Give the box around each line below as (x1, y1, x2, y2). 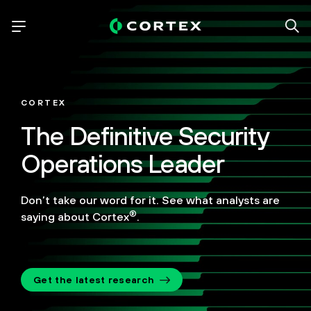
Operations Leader (21, 149, 224, 178)
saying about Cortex (21, 210, 129, 223)
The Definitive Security (21, 121, 269, 151)
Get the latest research (33, 274, 155, 285)
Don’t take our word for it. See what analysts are (21, 194, 280, 206)
